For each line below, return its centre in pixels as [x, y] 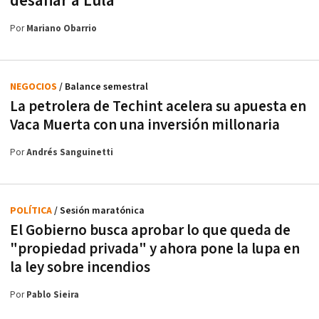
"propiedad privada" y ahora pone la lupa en [155, 249]
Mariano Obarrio [62, 28]
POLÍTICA [32, 210]
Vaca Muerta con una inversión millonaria [145, 125]
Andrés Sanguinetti [70, 152]
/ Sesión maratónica [99, 210]
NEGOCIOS [35, 87]
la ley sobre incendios [80, 267]
